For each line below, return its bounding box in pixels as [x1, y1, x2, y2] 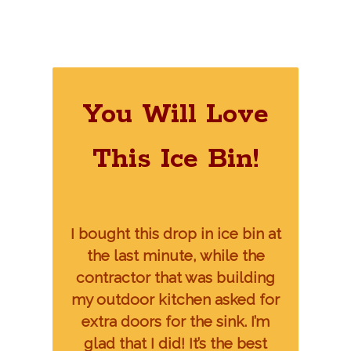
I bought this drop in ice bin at [70, 225, 281, 243]
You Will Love [82, 98, 269, 132]
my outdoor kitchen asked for [71, 291, 280, 309]
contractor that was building [76, 269, 275, 287]
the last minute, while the [86, 247, 265, 265]
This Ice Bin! [92, 143, 259, 177]
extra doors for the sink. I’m [81, 313, 270, 331]
